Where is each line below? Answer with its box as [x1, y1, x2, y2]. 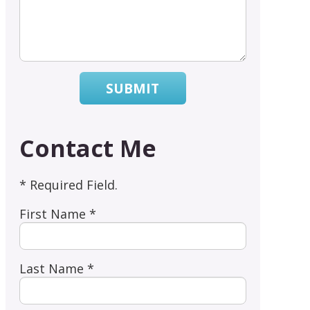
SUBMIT [106, 79, 160, 98]
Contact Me [19, 131, 156, 164]
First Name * [19, 205, 96, 222]
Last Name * [19, 259, 94, 277]
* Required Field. [19, 176, 118, 193]
